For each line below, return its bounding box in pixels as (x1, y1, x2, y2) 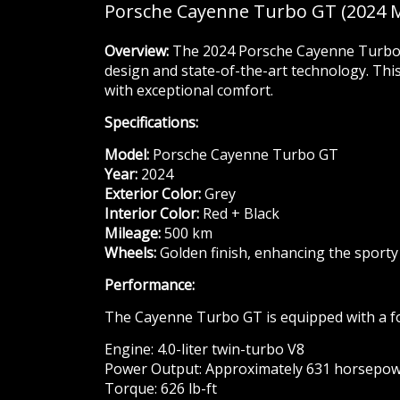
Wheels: (104, 243, 156, 263)
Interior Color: (104, 204, 199, 224)
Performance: (104, 275, 195, 296)
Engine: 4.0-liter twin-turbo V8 (104, 339, 304, 360)
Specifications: (104, 112, 198, 133)
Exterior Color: (104, 184, 201, 204)
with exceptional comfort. (104, 80, 273, 101)
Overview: (104, 41, 169, 62)
